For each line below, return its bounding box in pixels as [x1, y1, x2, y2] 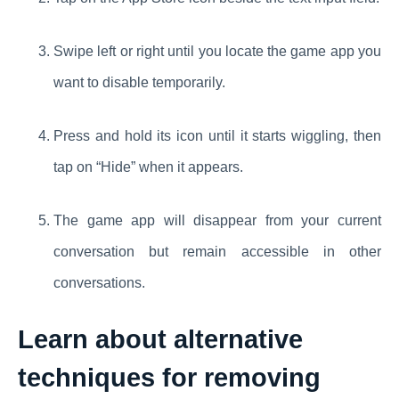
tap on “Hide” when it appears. [53, 159, 243, 175]
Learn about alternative [18, 325, 303, 354]
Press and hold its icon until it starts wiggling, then [53, 128, 381, 144]
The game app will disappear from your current [53, 213, 381, 229]
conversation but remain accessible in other [53, 244, 381, 260]
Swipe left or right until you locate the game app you [53, 44, 381, 60]
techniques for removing [18, 363, 321, 393]
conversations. [53, 275, 145, 291]
